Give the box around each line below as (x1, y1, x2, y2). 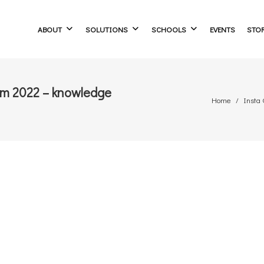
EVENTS (209, 24, 235, 34)
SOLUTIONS (85, 24, 128, 34)
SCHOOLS (151, 24, 186, 34)
